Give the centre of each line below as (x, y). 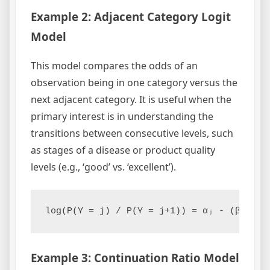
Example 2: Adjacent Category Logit (131, 16)
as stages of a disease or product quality (123, 150)
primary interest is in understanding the (122, 117)
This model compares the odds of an (114, 66)
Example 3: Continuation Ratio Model (135, 258)
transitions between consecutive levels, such (132, 133)
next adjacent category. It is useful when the (131, 100)
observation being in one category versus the (134, 83)
